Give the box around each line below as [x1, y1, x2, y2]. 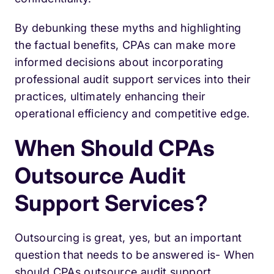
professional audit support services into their [15, 73, 251, 86]
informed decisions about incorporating [15, 56, 224, 69]
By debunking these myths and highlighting [15, 21, 242, 35]
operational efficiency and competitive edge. [15, 107, 250, 120]
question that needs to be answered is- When [15, 248, 254, 262]
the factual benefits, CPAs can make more [15, 39, 236, 52]
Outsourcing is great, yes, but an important [15, 231, 242, 245]
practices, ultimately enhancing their [15, 90, 206, 103]
